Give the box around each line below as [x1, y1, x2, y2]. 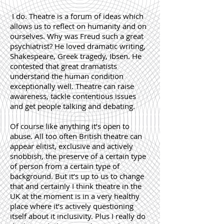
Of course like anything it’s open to [10, 121, 129, 131]
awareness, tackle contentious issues [10, 91, 136, 101]
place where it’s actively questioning [10, 201, 133, 211]
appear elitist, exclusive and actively [10, 141, 133, 151]
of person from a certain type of [10, 161, 119, 171]
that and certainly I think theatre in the [10, 181, 141, 191]
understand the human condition [10, 71, 123, 81]
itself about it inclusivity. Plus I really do [10, 211, 145, 221]
